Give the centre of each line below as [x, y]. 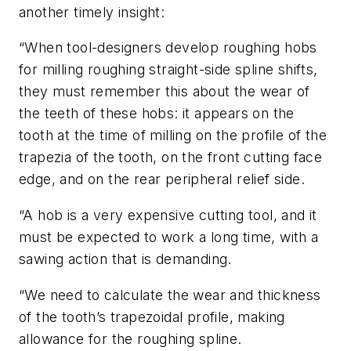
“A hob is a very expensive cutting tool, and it [168, 215]
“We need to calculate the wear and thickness [170, 295]
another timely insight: [92, 12]
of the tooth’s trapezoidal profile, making [152, 317]
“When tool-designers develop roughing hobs [168, 48]
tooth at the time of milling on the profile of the [173, 136]
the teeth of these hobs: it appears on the [157, 114]
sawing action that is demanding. [125, 259]
